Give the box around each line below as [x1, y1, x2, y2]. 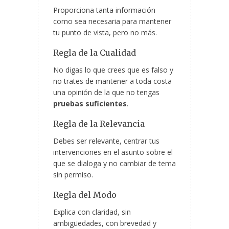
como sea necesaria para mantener [53, 16, 171, 27]
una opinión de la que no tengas [53, 87, 159, 98]
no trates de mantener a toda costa [53, 76, 172, 86]
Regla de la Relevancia [53, 119, 145, 129]
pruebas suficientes [53, 99, 127, 109]
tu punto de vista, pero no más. [53, 28, 157, 38]
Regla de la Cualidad [53, 48, 136, 58]
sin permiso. [53, 170, 93, 180]
